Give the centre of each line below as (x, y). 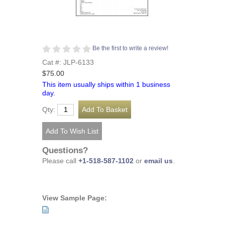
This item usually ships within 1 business (106, 84)
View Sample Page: (75, 198)
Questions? (65, 151)
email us (158, 161)
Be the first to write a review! (130, 48)
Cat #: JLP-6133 (68, 63)
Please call (60, 161)
